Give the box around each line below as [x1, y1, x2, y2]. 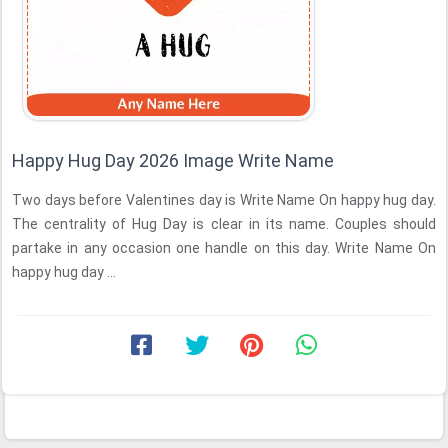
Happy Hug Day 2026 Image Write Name [12, 150, 334, 171]
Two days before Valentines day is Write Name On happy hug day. [12, 192, 436, 208]
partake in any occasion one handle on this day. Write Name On [12, 240, 436, 256]
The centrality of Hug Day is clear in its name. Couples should [12, 216, 436, 232]
